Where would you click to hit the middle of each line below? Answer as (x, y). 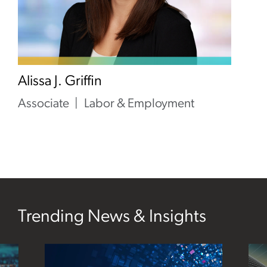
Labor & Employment (139, 104)
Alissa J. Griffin (60, 82)
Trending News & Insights (112, 217)
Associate (44, 104)
